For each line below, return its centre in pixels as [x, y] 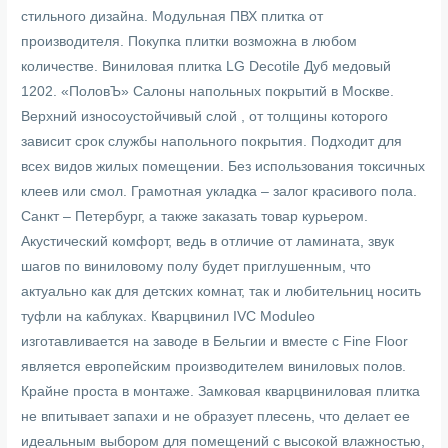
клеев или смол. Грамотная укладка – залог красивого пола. [219, 191]
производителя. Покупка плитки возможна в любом [189, 41]
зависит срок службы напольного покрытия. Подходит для [212, 141]
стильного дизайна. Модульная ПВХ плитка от [172, 16]
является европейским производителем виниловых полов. [214, 366]
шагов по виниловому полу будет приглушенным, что [196, 266]
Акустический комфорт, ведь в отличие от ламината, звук [208, 241]
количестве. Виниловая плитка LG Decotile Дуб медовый [206, 66]
